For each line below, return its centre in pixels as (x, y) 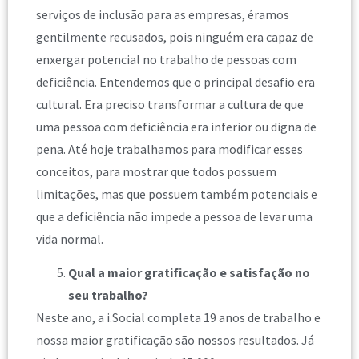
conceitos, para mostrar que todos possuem (156, 171)
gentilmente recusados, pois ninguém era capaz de (175, 36)
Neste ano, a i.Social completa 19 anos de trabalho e (178, 317)
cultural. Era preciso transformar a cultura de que (170, 104)
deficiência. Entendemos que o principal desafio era (175, 81)
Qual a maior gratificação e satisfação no (189, 272)
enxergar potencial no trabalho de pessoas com (166, 59)
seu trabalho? (108, 295)
